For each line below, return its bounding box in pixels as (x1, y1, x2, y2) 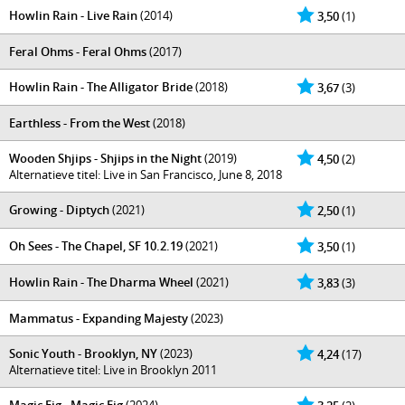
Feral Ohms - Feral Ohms (9, 43, 146, 60)
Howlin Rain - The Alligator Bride (9, 79, 193, 95)
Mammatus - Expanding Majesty (9, 310, 188, 326)
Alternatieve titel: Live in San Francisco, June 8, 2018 (9, 166, 282, 183)
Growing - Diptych (9, 202, 109, 218)
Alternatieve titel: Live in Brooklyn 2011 (9, 362, 217, 378)
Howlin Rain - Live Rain (9, 7, 137, 24)
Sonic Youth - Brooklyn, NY (9, 345, 157, 362)
